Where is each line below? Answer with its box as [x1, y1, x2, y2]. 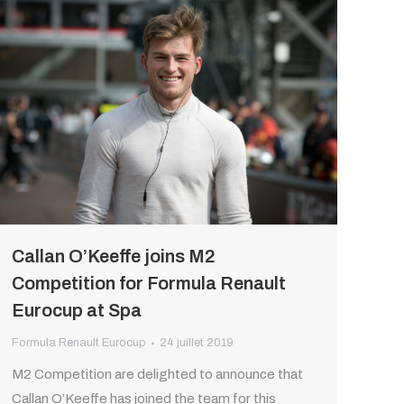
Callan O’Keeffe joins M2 [12, 246, 216, 267]
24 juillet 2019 [160, 336, 234, 350]
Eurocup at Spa [12, 300, 142, 321]
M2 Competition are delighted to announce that [12, 367, 303, 382]
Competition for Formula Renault [12, 273, 286, 294]
